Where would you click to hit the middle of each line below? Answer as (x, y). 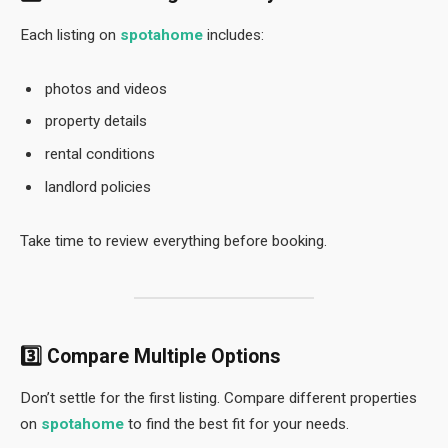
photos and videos (106, 88)
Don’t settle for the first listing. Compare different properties (218, 398)
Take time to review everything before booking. (173, 240)
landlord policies (98, 186)
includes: (233, 35)
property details (96, 121)
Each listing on (70, 35)
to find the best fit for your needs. (236, 424)
